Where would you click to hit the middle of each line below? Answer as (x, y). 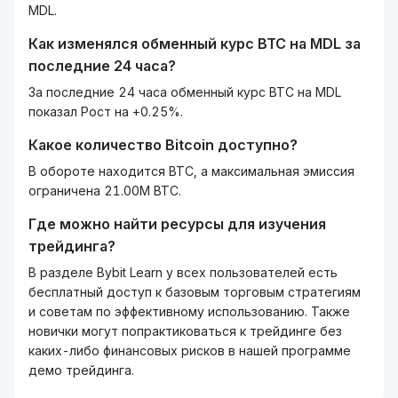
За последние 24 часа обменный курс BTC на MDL (185, 92)
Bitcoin (190, 145)
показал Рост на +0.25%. (106, 111)
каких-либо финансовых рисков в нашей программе (190, 350)
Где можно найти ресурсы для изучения (177, 224)
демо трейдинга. (81, 370)
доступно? (256, 145)
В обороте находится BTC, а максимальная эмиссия (191, 171)
